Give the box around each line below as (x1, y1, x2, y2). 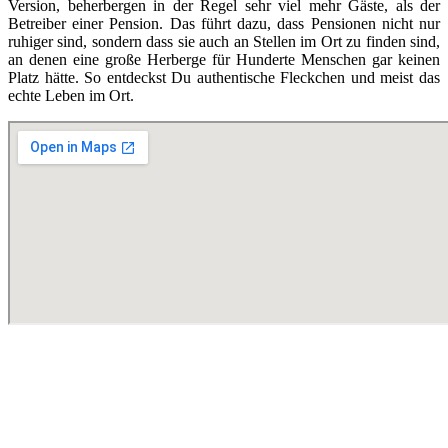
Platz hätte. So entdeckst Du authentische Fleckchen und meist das (8, 69, 440, 87)
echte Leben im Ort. (8, 87, 134, 105)
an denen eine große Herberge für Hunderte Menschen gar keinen (8, 51, 440, 69)
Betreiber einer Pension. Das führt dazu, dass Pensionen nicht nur (8, 15, 440, 33)
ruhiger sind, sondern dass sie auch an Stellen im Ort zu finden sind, (8, 33, 440, 51)
